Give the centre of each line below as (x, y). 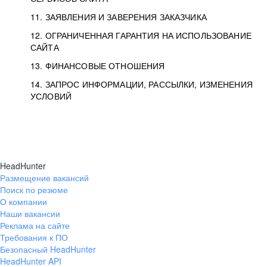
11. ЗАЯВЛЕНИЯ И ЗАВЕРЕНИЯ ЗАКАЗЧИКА (119, 17)
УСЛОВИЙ (51, 96)
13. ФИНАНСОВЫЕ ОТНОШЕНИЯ (98, 66)
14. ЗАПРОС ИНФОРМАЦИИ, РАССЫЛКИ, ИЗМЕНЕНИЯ (142, 84)
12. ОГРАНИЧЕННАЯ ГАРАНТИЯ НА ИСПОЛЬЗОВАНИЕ (141, 35)
